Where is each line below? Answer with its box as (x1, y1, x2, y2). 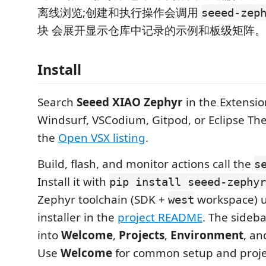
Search (37, 94, 77, 110)
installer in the (37, 209, 118, 225)
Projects (119, 227, 164, 243)
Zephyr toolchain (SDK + (37, 191, 168, 207)
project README (118, 209, 202, 225)
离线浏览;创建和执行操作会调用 (37, 5, 201, 20)
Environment (170, 227, 243, 243)
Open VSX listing (58, 129, 145, 145)
